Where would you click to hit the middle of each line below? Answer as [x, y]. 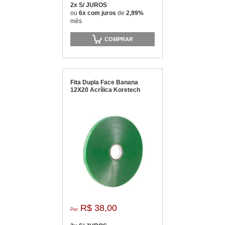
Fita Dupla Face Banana [104, 82]
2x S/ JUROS [89, 5]
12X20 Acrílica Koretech [105, 90]
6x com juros [98, 13]
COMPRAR [119, 39]
